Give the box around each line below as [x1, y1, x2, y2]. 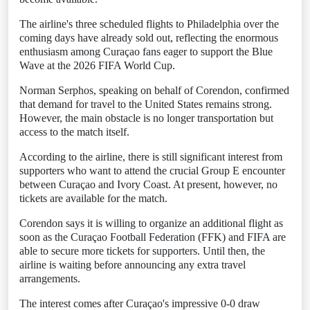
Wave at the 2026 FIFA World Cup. [19, 60, 175, 71]
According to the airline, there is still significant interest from [19, 151, 282, 163]
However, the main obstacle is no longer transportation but [19, 112, 273, 124]
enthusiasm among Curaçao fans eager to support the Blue [19, 46, 273, 57]
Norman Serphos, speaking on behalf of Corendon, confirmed [19, 84, 289, 96]
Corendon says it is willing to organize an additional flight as [19, 217, 283, 229]
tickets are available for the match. [19, 192, 167, 204]
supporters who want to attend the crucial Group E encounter [19, 165, 285, 176]
